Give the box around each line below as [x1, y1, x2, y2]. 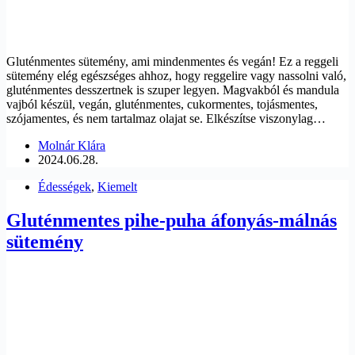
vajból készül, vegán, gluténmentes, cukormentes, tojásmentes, [6, 97, 318, 111]
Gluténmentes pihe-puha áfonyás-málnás [6, 209, 337, 231]
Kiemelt [97, 179, 137, 193]
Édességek [38, 179, 91, 193]
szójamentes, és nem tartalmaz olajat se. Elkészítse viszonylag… [6, 111, 326, 125]
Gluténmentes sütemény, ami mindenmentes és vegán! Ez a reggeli [6, 54, 338, 68]
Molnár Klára [38, 138, 105, 152]
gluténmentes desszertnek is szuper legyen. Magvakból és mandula [6, 82, 339, 97]
